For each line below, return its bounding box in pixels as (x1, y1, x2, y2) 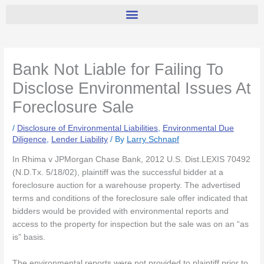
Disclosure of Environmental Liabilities (17, 123, 159, 133)
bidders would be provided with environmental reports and (12, 206, 229, 216)
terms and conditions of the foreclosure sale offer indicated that (12, 193, 248, 203)
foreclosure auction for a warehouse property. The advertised (12, 180, 241, 190)
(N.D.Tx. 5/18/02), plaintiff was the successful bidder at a (12, 167, 224, 177)
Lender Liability (51, 134, 108, 144)
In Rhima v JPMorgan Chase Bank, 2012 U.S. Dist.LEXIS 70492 (12, 154, 251, 164)
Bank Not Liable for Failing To (12, 60, 224, 78)
